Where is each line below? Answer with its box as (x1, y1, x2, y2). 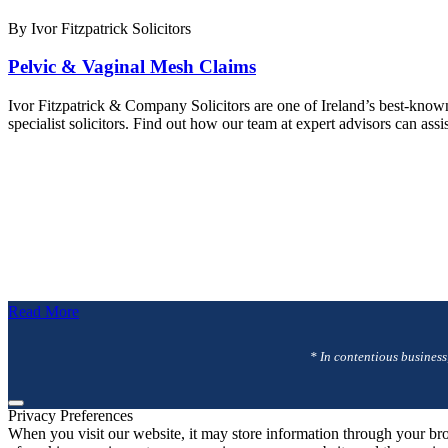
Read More (8, 302, 79, 320)
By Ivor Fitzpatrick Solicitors (8, 19, 191, 37)
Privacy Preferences (8, 406, 133, 424)
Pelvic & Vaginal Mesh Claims (8, 56, 256, 78)
